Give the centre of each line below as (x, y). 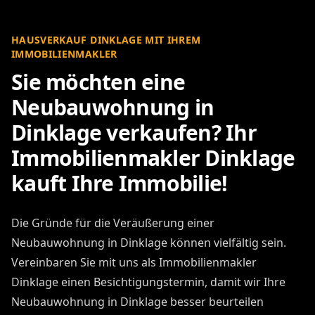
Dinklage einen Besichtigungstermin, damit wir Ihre (148, 282)
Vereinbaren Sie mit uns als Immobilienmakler (134, 262)
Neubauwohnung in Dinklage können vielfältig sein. (149, 242)
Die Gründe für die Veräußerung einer (113, 223)
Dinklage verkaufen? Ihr (134, 132)
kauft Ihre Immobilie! (120, 183)
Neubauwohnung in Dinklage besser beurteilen (137, 301)
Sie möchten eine (98, 82)
